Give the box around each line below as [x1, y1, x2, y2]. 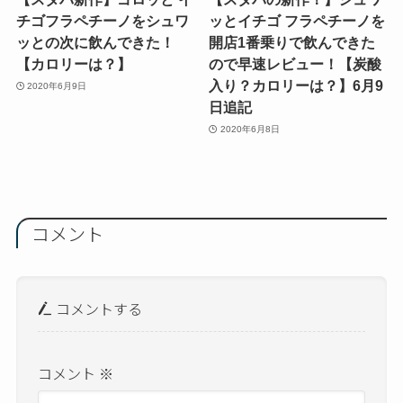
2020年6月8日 [219, 123, 280, 134]
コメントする [52, 297, 143, 319]
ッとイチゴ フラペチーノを [209, 13, 386, 30]
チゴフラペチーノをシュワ [15, 13, 189, 30]
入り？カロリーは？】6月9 [209, 77, 384, 94]
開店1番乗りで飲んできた [209, 34, 376, 51]
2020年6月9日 [27, 80, 87, 91]
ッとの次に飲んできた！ [15, 34, 175, 51]
